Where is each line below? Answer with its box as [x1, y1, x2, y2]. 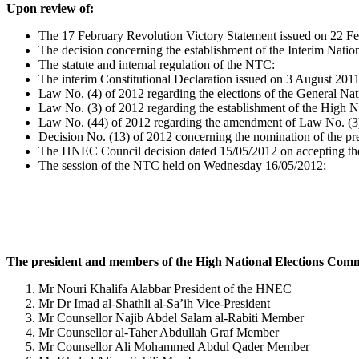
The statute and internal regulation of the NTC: [38, 58, 275, 72]
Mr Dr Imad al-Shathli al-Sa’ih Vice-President [38, 296, 270, 311]
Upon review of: [6, 2, 94, 16]
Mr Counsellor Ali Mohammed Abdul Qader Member [38, 340, 309, 354]
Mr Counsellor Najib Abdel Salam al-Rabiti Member [38, 311, 304, 325]
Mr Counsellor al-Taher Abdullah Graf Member [38, 325, 279, 340]
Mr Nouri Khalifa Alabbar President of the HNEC [38, 282, 292, 296]
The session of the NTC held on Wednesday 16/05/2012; [38, 159, 326, 173]
